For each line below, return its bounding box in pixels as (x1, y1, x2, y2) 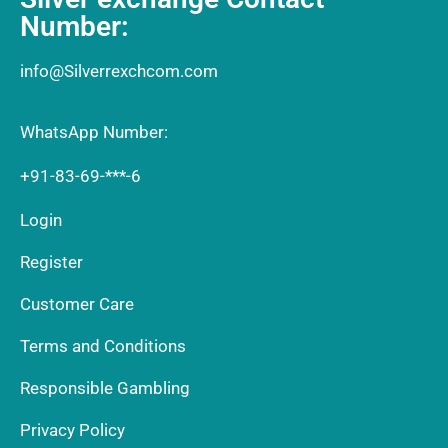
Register (20, 252, 83, 272)
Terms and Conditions (20, 336, 186, 356)
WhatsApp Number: (20, 122, 168, 142)
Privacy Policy (20, 420, 125, 440)
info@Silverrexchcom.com (20, 61, 218, 81)
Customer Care (20, 294, 134, 314)
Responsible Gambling (20, 378, 190, 398)
